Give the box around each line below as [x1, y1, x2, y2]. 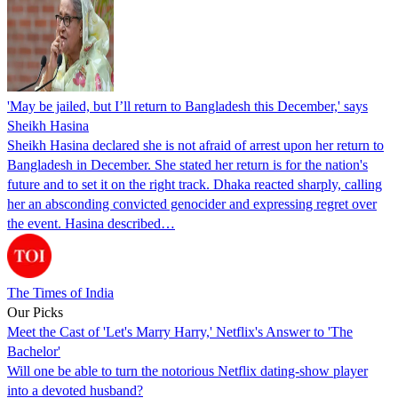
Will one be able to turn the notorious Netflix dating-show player [7, 362, 368, 378]
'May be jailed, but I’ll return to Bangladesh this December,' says [7, 98, 368, 114]
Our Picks [7, 304, 63, 320]
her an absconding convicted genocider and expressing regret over [7, 195, 377, 211]
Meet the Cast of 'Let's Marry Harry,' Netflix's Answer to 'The [7, 323, 353, 339]
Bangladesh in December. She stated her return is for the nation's [7, 156, 368, 172]
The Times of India [7, 284, 114, 300]
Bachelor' [7, 343, 60, 359]
